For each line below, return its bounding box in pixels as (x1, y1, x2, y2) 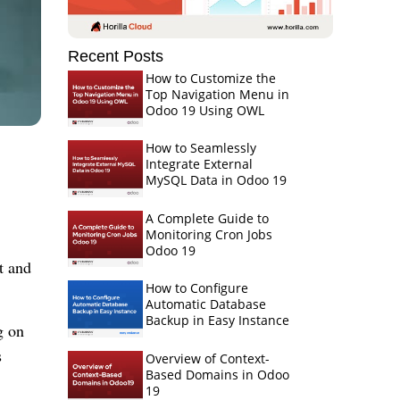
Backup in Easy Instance (145, 312, 289, 329)
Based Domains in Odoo (145, 365, 289, 383)
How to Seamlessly (145, 139, 256, 157)
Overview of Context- (145, 349, 270, 367)
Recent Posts (68, 47, 163, 65)
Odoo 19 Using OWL (145, 102, 264, 119)
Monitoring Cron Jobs (145, 225, 272, 243)
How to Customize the (145, 70, 276, 87)
